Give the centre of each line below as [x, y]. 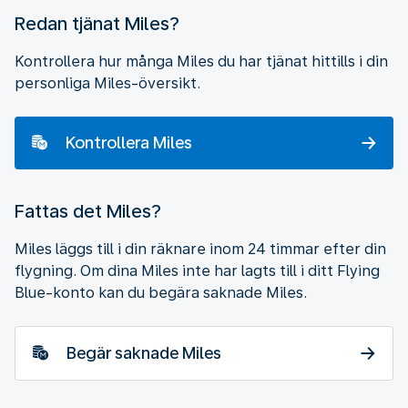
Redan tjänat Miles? [97, 23]
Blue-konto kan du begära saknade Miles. [161, 292]
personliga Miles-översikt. [107, 83]
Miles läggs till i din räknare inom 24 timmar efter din [200, 249]
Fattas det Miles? [88, 211]
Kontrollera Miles [129, 142]
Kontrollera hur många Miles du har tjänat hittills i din [201, 61]
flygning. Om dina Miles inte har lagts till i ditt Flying [197, 270]
